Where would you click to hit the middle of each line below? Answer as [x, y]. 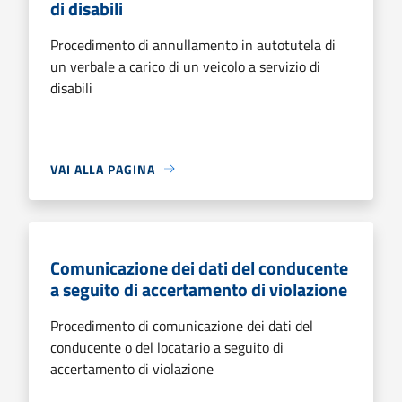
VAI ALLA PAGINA [103, 169]
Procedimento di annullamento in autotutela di [193, 44]
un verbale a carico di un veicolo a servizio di [185, 66]
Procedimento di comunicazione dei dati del [182, 325]
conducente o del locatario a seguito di [167, 347]
